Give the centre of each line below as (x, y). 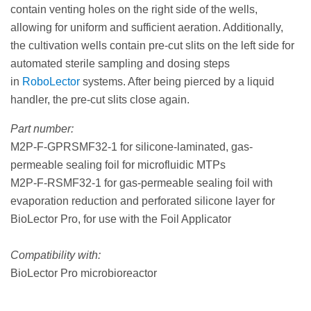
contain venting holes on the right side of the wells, (134, 9)
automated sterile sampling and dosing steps (120, 63)
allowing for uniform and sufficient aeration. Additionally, (147, 27)
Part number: (42, 128)
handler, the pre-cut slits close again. (100, 99)
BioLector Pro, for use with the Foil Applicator (121, 219)
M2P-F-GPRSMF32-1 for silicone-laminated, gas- (132, 146)
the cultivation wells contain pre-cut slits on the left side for (152, 45)
